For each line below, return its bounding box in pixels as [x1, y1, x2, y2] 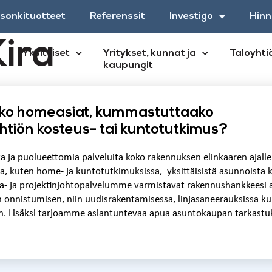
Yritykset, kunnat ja [103, 49, 196, 58]
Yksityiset [22, 49, 70, 58]
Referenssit [90, 12, 145, 21]
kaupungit [103, 61, 153, 70]
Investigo [169, 12, 213, 21]
